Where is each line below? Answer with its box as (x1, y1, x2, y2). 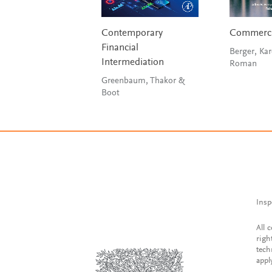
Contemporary (101, 29, 163, 39)
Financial (101, 43, 138, 54)
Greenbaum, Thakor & (101, 76, 185, 86)
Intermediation (101, 58, 164, 69)
